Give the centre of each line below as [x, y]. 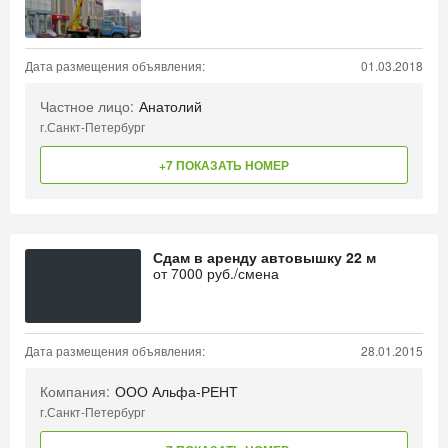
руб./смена [241, 273]
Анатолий [170, 106]
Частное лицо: [87, 106]
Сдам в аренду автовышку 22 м [264, 257]
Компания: [75, 391]
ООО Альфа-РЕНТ [176, 391]
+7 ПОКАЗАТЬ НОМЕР [224, 165]
